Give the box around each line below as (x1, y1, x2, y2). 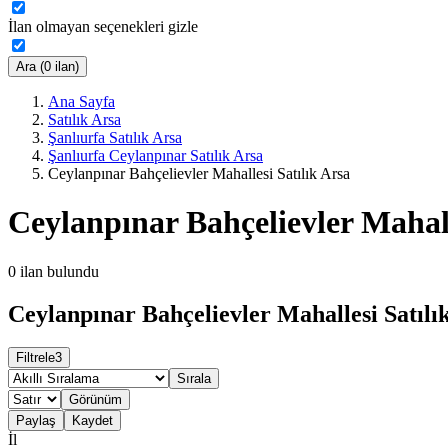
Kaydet (72, 413, 113, 429)
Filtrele (16, 350, 55, 366)
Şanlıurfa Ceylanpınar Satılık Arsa (48, 146, 263, 164)
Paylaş (16, 413, 56, 429)
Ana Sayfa (48, 92, 115, 110)
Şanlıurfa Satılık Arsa (48, 128, 182, 146)
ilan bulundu (20, 262, 99, 280)
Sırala (177, 371, 211, 387)
